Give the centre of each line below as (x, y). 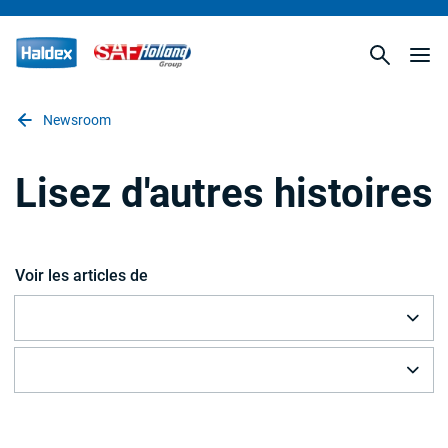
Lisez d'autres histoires (224, 193)
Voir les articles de (81, 275)
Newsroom (77, 120)
